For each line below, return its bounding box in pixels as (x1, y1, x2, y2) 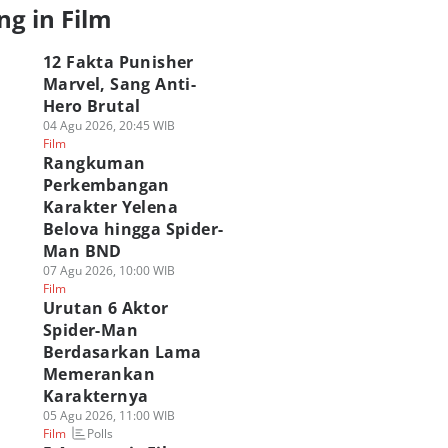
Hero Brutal (42, 95, 141, 117)
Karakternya (42, 385, 149, 407)
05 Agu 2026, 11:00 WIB (42, 407, 175, 424)
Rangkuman (42, 152, 146, 174)
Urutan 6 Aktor (42, 297, 169, 319)
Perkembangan (42, 174, 170, 196)
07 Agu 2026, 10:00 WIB (42, 262, 175, 279)
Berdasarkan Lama (42, 341, 202, 363)
